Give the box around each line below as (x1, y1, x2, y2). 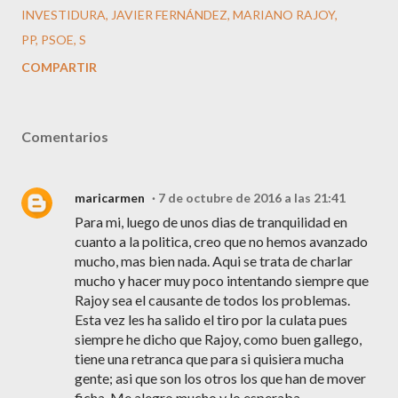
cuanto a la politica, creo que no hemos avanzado (75, 233, 368, 250)
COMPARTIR (21, 60, 97, 75)
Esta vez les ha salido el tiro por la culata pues (75, 311, 347, 328)
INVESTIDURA (21, 7, 106, 22)
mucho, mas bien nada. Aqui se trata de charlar (75, 252, 353, 269)
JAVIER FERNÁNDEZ (111, 7, 227, 22)
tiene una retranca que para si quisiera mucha (75, 350, 344, 367)
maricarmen (75, 190, 145, 205)
